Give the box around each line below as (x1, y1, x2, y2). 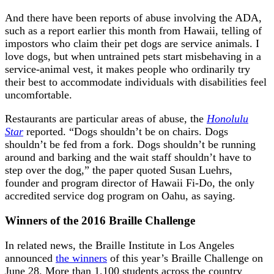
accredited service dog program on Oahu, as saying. (5, 190, 235, 202)
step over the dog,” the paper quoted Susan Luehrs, (5, 164, 232, 177)
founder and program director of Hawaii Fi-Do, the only (5, 177, 254, 190)
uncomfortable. (5, 89, 72, 102)
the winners (56, 251, 107, 264)
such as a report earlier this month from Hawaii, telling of (5, 24, 262, 37)
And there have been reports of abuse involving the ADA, (5, 12, 262, 24)
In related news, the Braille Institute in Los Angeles (5, 239, 234, 251)
